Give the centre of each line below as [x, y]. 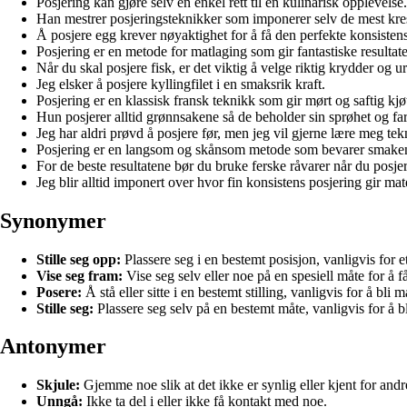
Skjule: [58, 385]
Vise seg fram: [79, 275]
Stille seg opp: [79, 259]
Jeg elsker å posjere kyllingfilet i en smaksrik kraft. [181, 84]
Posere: [59, 292]
